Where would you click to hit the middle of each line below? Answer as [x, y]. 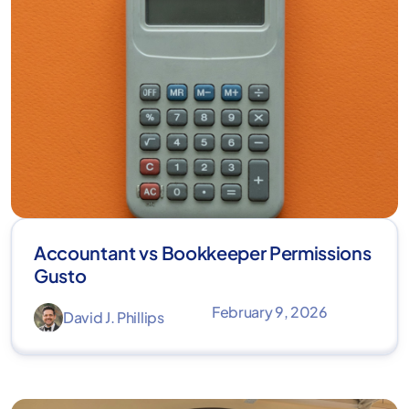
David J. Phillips [114, 317]
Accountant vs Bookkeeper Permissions [203, 252]
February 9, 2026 [269, 311]
